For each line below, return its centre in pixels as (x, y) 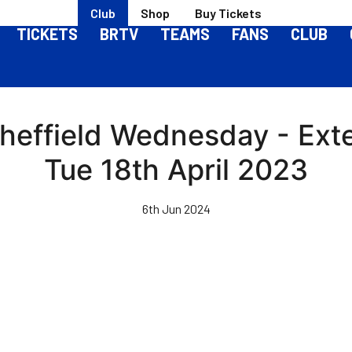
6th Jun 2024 (176, 209)
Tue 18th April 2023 (176, 170)
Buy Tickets (228, 13)
